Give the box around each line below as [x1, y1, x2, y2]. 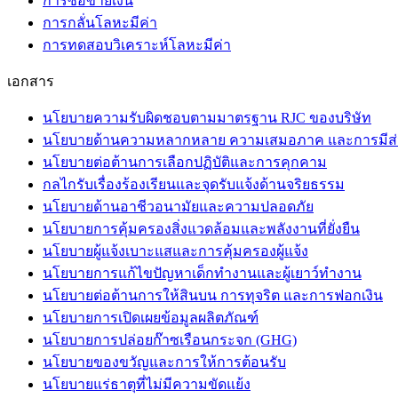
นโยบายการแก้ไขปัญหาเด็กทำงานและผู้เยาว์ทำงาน [43, 265, 362, 281]
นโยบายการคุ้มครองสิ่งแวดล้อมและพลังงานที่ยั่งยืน [43, 220, 360, 236]
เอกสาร [7, 73, 54, 89]
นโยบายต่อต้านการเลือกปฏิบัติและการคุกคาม [43, 154, 327, 170]
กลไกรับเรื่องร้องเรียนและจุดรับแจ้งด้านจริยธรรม [43, 176, 345, 192]
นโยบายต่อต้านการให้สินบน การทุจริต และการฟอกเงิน [43, 287, 383, 303]
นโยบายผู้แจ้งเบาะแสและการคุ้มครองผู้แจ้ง [43, 243, 308, 259]
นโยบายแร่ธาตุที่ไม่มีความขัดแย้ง [43, 376, 251, 392]
